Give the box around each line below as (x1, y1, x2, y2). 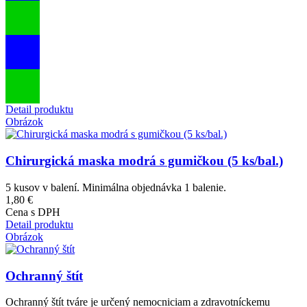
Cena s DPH (5, 206, 60, 218)
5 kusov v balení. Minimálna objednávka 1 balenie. (5, 181, 226, 193)
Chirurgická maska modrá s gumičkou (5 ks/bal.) (5, 153, 283, 169)
